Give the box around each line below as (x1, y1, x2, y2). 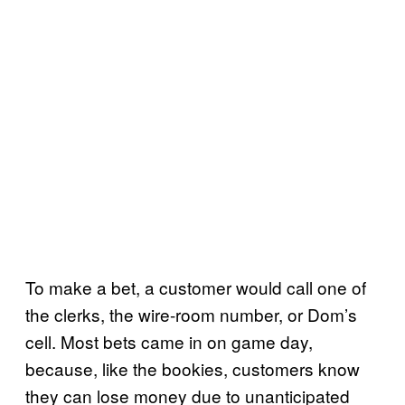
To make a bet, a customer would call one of (25, 275, 366, 299)
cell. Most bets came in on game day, (25, 329, 313, 353)
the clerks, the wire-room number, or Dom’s (25, 302, 357, 326)
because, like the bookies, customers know (25, 356, 360, 381)
